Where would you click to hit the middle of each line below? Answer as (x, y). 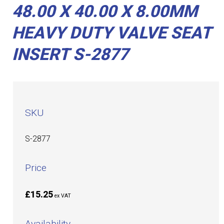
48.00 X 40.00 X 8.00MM (105, 11)
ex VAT (63, 195)
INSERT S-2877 (70, 54)
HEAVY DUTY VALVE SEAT (112, 33)
